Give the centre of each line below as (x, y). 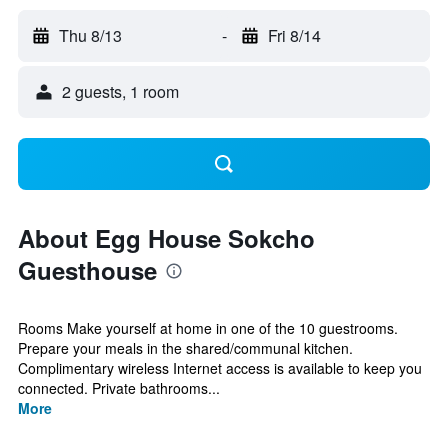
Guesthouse (87, 270)
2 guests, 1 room (120, 91)
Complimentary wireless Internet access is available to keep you (220, 368)
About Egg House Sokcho (166, 238)
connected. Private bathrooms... (119, 388)
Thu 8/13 (90, 35)
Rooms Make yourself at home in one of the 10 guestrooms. (208, 328)
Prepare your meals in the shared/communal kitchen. (185, 348)
